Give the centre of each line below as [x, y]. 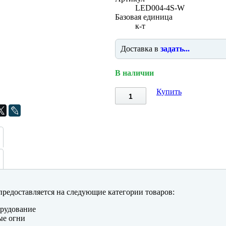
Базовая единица [144, 17]
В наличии [134, 73]
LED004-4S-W [160, 8]
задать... [175, 49]
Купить [169, 92]
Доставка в [140, 49]
